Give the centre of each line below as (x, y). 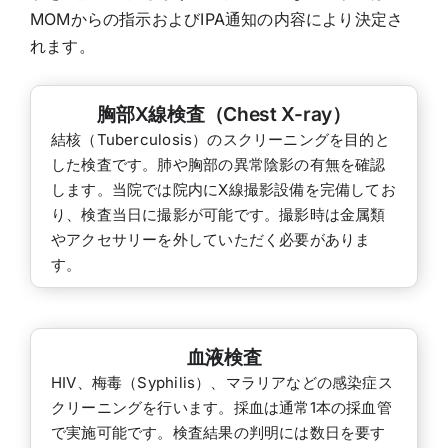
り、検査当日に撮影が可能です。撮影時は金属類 (218, 214)
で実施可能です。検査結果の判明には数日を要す (218, 432)
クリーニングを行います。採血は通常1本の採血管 (221, 407)
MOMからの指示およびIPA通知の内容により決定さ (216, 18)
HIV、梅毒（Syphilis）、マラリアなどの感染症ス (221, 382)
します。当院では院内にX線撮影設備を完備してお (223, 189)
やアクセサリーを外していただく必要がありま (210, 239)
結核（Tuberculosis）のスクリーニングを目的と (220, 139)
